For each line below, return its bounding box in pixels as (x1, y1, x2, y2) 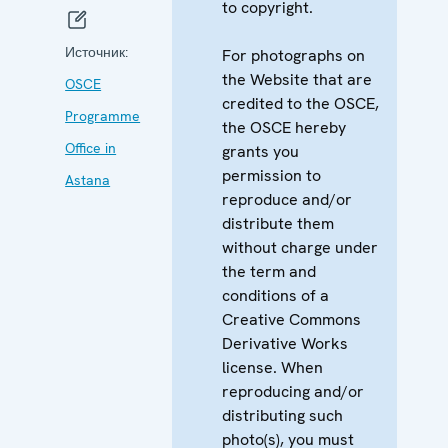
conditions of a (222, 284, 330, 306)
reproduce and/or (222, 188, 353, 210)
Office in (65, 138, 117, 157)
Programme (65, 106, 141, 125)
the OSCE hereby (222, 116, 347, 138)
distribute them (222, 212, 335, 234)
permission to (222, 164, 322, 186)
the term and (222, 260, 317, 282)
